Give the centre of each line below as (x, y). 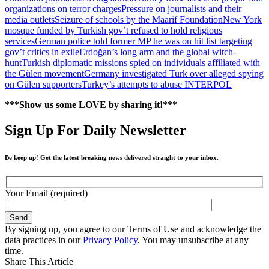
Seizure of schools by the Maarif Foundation (139, 20)
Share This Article (39, 261)
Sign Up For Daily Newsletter (95, 131)
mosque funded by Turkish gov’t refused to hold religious (113, 31)
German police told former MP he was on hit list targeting (144, 41)
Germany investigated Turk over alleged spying (174, 74)
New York (242, 20)
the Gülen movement (44, 74)
